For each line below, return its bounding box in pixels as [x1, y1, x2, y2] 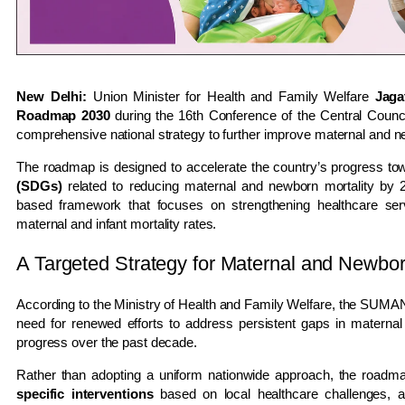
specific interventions [16, 385, 154, 401]
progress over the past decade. [16, 334, 197, 350]
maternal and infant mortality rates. [16, 215, 217, 231]
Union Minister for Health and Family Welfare [87, 88, 375, 104]
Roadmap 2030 [16, 107, 110, 123]
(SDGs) [16, 177, 62, 193]
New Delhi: [16, 88, 88, 104]
